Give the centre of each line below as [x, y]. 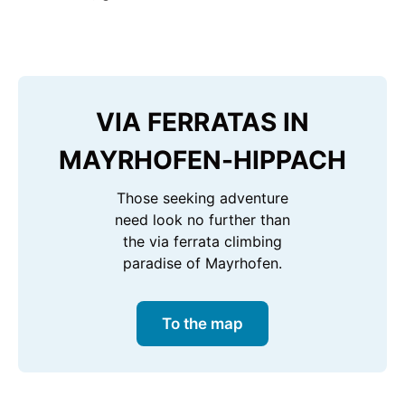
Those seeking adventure [202, 198]
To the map [202, 323]
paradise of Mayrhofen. [202, 264]
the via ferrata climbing [202, 242]
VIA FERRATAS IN [202, 122]
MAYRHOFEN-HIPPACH [202, 160]
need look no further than [202, 220]
